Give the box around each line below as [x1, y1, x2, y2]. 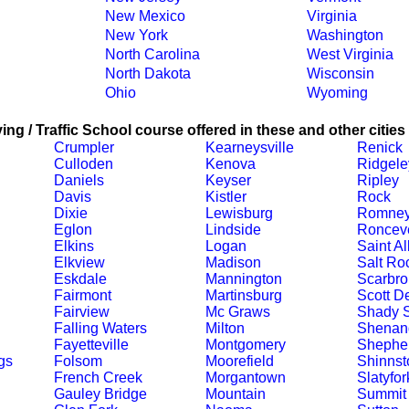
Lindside [204, 222, 261, 237]
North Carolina [104, 47, 200, 62]
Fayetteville [53, 337, 129, 352]
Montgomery [204, 337, 286, 352]
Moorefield [204, 353, 274, 369]
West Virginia [306, 47, 393, 62]
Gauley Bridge [53, 386, 147, 402]
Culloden [53, 156, 113, 172]
